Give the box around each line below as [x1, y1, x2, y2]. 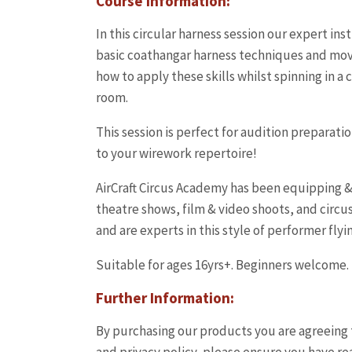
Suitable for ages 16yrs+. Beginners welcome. [96, 256, 349, 273]
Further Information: [96, 288, 234, 307]
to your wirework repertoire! [96, 145, 257, 162]
